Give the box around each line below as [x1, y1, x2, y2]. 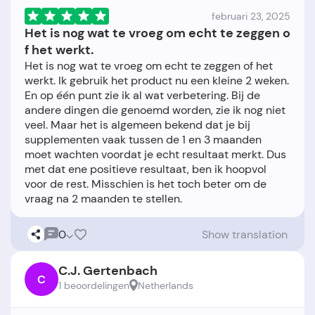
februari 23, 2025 [212, 10, 290, 23]
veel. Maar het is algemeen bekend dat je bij [25, 117, 250, 133]
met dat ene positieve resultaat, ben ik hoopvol [25, 162, 266, 177]
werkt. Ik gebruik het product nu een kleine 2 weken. [25, 73, 289, 89]
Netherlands [138, 279, 193, 292]
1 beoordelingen [58, 279, 129, 292]
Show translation [202, 226, 288, 242]
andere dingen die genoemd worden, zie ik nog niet [25, 103, 285, 118]
